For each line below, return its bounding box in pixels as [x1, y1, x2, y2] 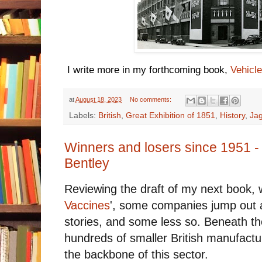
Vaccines [64, 198, 110, 212]
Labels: [69, 111, 98, 120]
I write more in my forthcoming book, [64, 64, 230, 76]
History [220, 111, 245, 120]
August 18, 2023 [75, 96, 122, 104]
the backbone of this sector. [64, 247, 208, 261]
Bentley [64, 155, 109, 171]
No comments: [129, 96, 173, 104]
